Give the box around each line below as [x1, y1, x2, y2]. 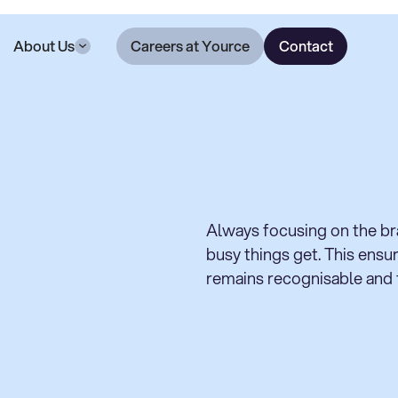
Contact [278, 35, 333, 56]
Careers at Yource [130, 35, 250, 56]
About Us [12, 35, 75, 56]
